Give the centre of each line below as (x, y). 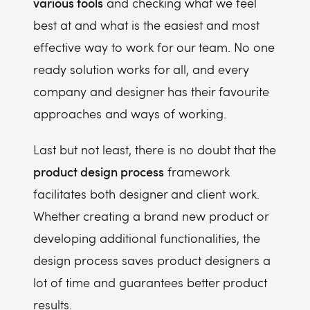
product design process (99, 171)
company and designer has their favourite (151, 91)
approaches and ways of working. (130, 113)
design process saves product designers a (152, 260)
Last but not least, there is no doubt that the (155, 149)
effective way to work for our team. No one (154, 47)
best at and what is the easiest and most (146, 25)
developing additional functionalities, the (147, 238)
